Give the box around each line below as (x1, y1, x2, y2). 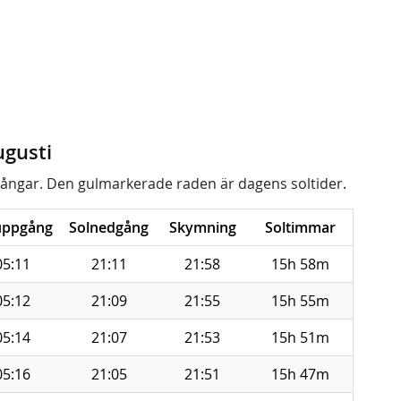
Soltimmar (265, 218, 336, 237)
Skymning (168, 218, 236, 237)
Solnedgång (69, 218, 149, 237)
